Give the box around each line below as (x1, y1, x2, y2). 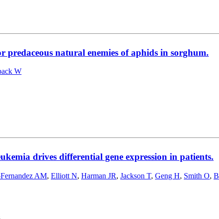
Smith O (184, 171, 210, 180)
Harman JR (81, 171, 116, 180)
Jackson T (120, 171, 151, 180)
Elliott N (51, 171, 77, 180)
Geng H (155, 171, 180, 180)
